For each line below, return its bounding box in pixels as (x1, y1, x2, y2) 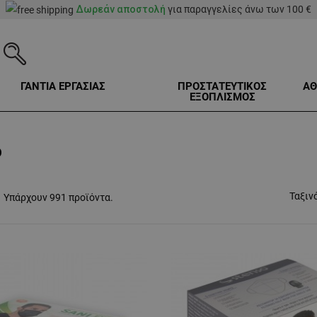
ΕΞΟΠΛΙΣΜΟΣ (189, 91, 255, 104)
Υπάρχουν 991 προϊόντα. (4, 192, 113, 204)
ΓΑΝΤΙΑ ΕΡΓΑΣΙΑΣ (20, 80, 105, 93)
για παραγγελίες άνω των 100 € (166, 4, 311, 15)
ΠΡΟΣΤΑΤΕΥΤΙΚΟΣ (178, 80, 267, 93)
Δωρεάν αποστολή (76, 4, 166, 15)
